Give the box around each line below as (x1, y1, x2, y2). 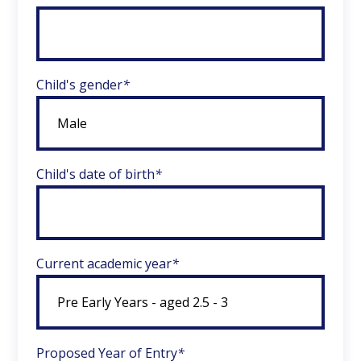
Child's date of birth (35, 165, 155, 183)
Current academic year (35, 255, 172, 272)
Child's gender (35, 76, 122, 93)
